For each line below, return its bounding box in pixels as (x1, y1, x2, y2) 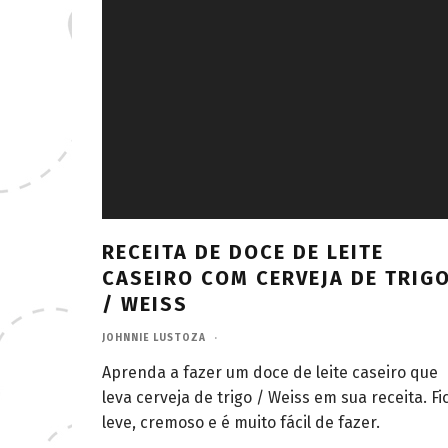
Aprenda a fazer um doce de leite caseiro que (102, 362, 438, 382)
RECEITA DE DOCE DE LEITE (102, 239, 384, 264)
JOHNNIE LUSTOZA (102, 331, 206, 344)
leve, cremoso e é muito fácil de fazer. (102, 412, 380, 432)
